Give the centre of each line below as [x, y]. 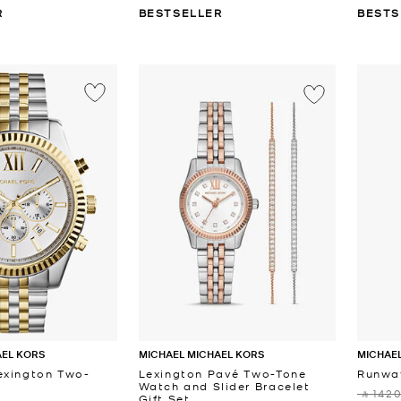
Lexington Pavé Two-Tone [222, 373]
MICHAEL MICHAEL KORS [201, 354]
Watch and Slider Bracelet [224, 385]
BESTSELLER [180, 12]
